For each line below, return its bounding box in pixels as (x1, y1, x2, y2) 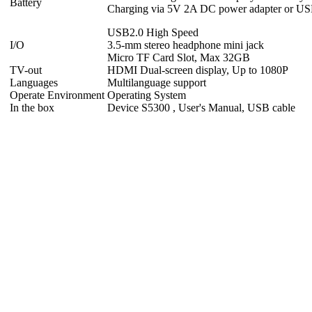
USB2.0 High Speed (107, 26, 198, 38)
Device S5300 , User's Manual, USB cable (107, 101, 295, 114)
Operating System (107, 88, 186, 101)
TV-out (10, 63, 42, 76)
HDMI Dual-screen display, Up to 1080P (107, 63, 288, 76)
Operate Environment (10, 88, 104, 101)
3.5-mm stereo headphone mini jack (107, 38, 264, 51)
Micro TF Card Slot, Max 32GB (107, 51, 250, 63)
